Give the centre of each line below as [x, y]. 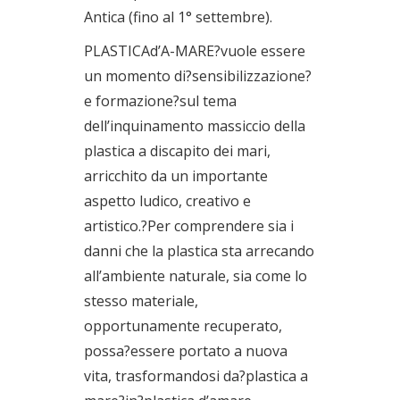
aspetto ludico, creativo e [167, 200]
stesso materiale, [141, 300]
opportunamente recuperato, [183, 325]
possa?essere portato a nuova [186, 350]
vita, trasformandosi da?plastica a [196, 375]
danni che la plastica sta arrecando [199, 250]
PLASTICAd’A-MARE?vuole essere [195, 50]
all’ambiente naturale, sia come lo [196, 275]
